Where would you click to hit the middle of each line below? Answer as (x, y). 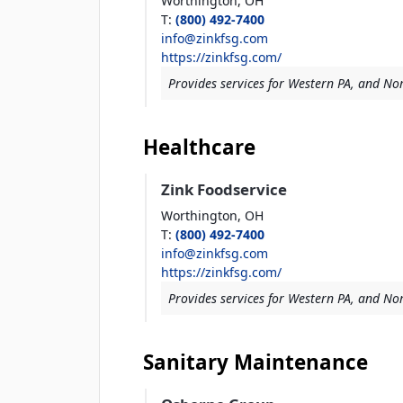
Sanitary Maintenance (255, 363)
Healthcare (199, 148)
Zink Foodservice (224, 190)
